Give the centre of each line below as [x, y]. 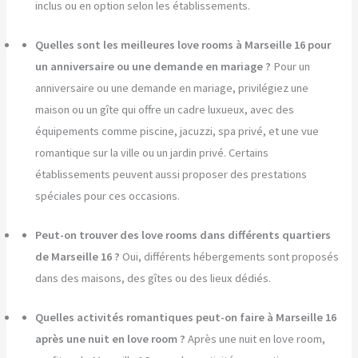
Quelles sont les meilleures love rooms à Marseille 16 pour [183, 44]
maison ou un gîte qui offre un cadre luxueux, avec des [165, 109]
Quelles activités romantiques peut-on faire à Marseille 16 [186, 317]
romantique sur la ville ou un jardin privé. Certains [152, 152]
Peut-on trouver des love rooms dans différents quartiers [183, 235]
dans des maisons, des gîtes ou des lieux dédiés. [153, 278]
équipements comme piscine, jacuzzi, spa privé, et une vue [177, 131]
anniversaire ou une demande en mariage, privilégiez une [172, 88]
